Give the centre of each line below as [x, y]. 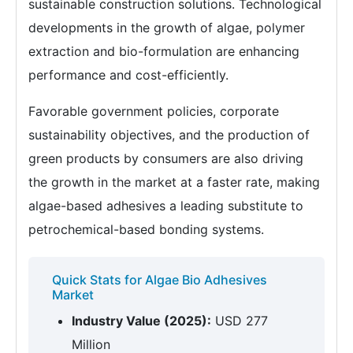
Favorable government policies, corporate [154, 111]
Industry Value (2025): [141, 321]
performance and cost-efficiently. [128, 75]
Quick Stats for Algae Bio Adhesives [160, 280]
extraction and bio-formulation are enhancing [164, 51]
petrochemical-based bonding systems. [146, 229]
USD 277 [240, 321]
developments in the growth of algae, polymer [167, 28]
